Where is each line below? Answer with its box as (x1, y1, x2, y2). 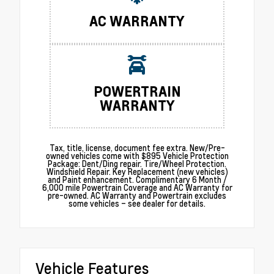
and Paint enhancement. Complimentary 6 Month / (47, 174, 227, 186)
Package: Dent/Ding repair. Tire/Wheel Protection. (48, 158, 226, 170)
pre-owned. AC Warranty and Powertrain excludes (48, 190, 226, 202)
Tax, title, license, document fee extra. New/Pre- (49, 143, 225, 154)
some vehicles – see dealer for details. (68, 198, 206, 210)
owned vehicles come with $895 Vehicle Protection (45, 150, 229, 162)
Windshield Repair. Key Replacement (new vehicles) (46, 166, 228, 178)
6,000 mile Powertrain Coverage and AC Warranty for (42, 182, 232, 194)
